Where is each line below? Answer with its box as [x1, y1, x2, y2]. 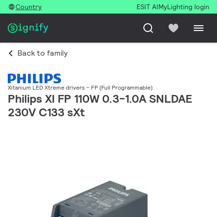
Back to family [17, 48, 68, 58]
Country [15, 2, 42, 11]
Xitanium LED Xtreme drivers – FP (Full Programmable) [8, 84, 153, 92]
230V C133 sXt [8, 105, 85, 120]
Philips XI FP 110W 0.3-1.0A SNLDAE [8, 91, 192, 107]
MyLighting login [158, 2, 209, 11]
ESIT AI [137, 2, 158, 11]
